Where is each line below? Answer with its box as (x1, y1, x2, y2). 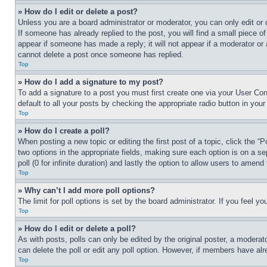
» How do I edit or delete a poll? (18, 224, 136, 233)
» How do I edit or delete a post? (18, 7, 138, 16)
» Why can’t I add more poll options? (18, 186, 155, 195)
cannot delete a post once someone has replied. (18, 50, 184, 59)
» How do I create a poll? (18, 126, 110, 135)
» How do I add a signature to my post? (18, 77, 163, 86)
